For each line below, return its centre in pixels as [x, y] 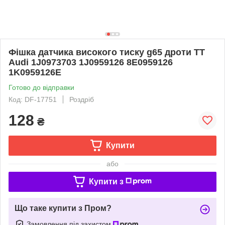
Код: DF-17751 [33, 99]
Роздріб [82, 99]
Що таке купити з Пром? [63, 208]
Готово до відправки [41, 87]
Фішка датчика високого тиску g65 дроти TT [107, 52]
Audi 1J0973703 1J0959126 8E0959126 [91, 62]
